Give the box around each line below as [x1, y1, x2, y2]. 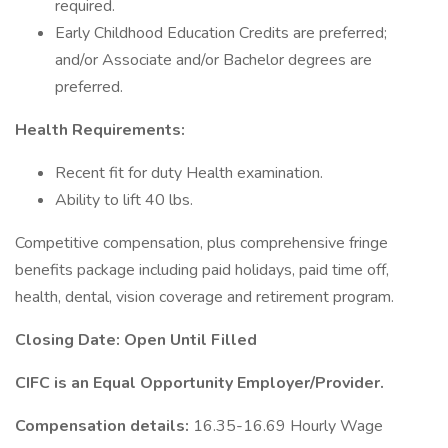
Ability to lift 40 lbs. [55, 189, 193, 211]
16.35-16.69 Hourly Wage [193, 415, 383, 437]
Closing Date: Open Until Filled [15, 329, 257, 351]
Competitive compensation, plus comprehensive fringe [15, 232, 388, 254]
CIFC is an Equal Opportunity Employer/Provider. [15, 372, 384, 394]
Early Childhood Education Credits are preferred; [55, 22, 387, 44]
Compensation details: [15, 415, 193, 437]
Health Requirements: [15, 119, 185, 141]
